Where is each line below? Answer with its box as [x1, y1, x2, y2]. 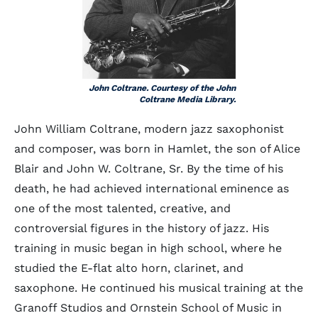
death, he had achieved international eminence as [14, 182, 289, 195]
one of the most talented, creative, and [14, 202, 231, 215]
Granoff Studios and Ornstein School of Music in [14, 301, 282, 314]
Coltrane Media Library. [139, 94, 236, 104]
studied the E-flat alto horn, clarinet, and [14, 261, 243, 275]
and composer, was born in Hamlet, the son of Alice [14, 142, 300, 155]
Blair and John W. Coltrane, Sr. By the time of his [14, 162, 283, 175]
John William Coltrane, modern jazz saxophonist [14, 122, 284, 136]
